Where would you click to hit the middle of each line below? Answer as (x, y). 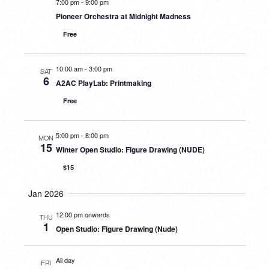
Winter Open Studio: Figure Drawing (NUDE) (130, 150)
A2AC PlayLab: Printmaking (103, 83)
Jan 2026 (46, 193)
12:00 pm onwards (83, 214)
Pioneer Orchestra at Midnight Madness (123, 16)
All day (65, 260)
